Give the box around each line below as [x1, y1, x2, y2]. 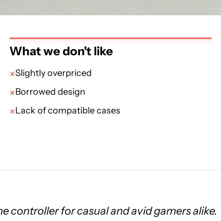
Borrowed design [15, 86, 85, 97]
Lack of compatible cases [15, 105, 120, 116]
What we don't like [9, 44, 113, 58]
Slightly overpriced [15, 68, 92, 78]
